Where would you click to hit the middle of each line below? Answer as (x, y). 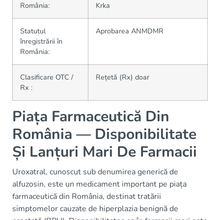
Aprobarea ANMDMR (130, 31)
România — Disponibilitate (104, 134)
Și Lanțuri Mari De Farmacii (105, 152)
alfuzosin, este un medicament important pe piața (99, 184)
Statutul (33, 31)
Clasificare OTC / (47, 77)
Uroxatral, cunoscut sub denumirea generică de (95, 172)
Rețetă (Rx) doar (123, 77)
